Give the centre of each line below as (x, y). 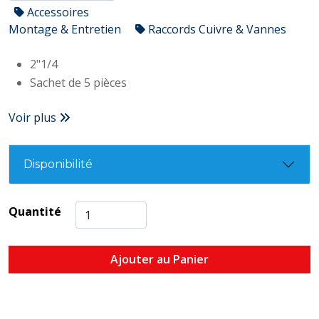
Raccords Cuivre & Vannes (216, 29)
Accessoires (57, 12)
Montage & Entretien (66, 29)
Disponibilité (58, 164)
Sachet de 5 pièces (78, 83)
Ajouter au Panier (159, 259)
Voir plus (34, 117)
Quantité (35, 211)
